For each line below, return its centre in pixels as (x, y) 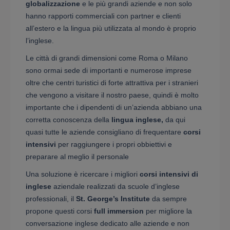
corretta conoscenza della (69, 119)
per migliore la (168, 211)
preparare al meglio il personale (77, 156)
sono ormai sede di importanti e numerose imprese (109, 70)
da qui (174, 119)
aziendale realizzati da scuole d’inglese (116, 186)
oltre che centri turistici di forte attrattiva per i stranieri (112, 82)
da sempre (168, 198)
